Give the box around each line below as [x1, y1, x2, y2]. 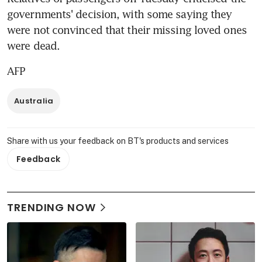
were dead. [7, 39, 60, 53]
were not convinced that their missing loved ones [7, 23, 247, 37]
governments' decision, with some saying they [7, 8, 232, 21]
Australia [14, 95, 54, 107]
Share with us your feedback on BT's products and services [7, 136, 229, 146]
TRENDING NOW [7, 200, 96, 215]
